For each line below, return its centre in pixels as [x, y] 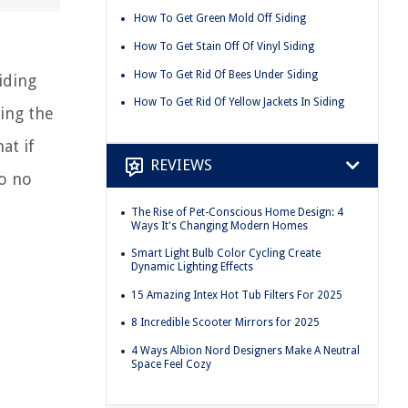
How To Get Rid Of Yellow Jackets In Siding [239, 102]
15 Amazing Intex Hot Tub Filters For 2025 [237, 295]
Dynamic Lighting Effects [192, 267]
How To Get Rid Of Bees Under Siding [226, 74]
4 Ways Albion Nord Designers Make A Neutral [245, 351]
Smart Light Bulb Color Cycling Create [226, 254]
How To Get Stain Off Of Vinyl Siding [224, 46]
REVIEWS [181, 165]
